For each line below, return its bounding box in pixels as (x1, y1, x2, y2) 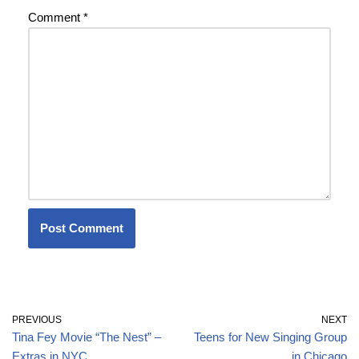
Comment (28, 10, 83, 25)
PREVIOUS (12, 314, 62, 326)
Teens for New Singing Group (194, 330, 347, 345)
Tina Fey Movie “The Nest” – (12, 330, 161, 345)
